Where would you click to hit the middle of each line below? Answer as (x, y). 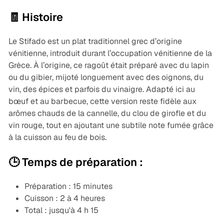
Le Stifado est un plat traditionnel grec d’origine (95, 41)
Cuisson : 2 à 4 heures (64, 198)
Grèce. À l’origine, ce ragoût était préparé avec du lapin (108, 65)
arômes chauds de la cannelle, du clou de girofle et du (107, 113)
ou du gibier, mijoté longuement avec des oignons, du (106, 77)
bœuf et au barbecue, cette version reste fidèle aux (102, 101)
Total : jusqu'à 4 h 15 (61, 210)
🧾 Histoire (35, 17)
